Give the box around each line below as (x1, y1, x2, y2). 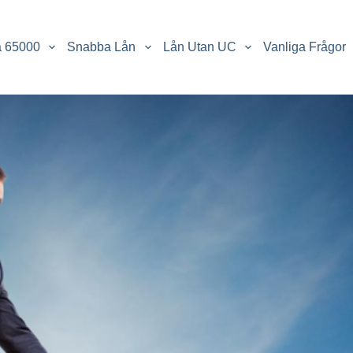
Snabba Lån (67, 40, 136, 54)
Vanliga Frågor (262, 40, 346, 54)
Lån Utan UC (162, 40, 236, 54)
